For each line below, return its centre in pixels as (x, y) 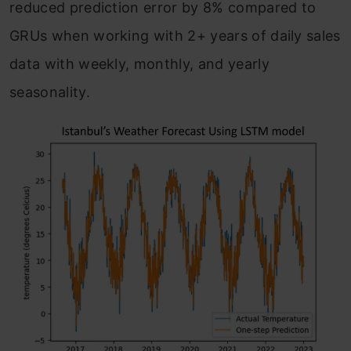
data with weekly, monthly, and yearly (139, 64)
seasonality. (50, 92)
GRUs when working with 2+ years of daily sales (175, 36)
